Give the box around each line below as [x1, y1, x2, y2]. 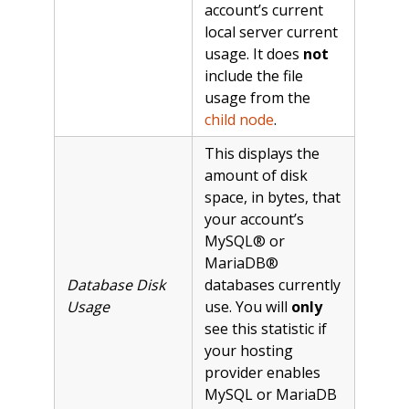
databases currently [204, 274, 341, 295]
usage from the [204, 87, 310, 108]
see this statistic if [204, 318, 327, 339]
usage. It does [204, 43, 303, 64]
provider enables [204, 362, 320, 383]
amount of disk [204, 164, 308, 185]
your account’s [204, 208, 304, 229]
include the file [204, 65, 303, 86]
